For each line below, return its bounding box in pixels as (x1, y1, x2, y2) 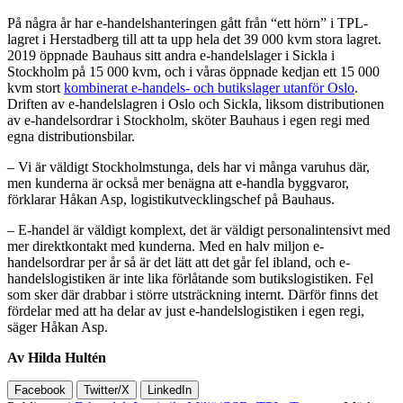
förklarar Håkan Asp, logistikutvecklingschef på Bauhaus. (7, 191, 335, 207)
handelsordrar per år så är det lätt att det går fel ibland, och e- (7, 254, 350, 270)
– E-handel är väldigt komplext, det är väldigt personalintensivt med (7, 221, 390, 237)
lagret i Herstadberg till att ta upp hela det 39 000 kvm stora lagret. (7, 31, 381, 47)
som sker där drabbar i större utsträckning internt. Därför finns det (7, 286, 378, 302)
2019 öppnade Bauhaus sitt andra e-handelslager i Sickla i (7, 47, 335, 63)
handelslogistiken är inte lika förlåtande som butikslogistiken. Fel (7, 270, 373, 286)
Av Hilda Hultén (7, 349, 106, 365)
